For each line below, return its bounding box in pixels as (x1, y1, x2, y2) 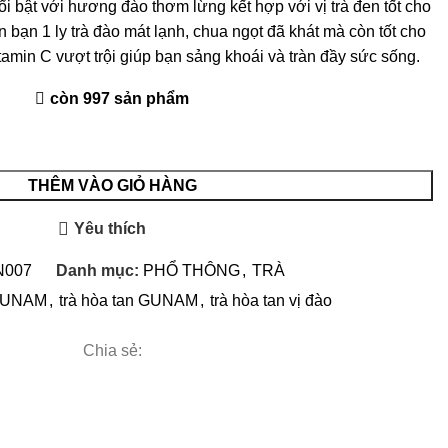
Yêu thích (74, 220, 147, 238)
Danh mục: (55, 261, 139, 279)
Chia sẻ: (82, 341, 142, 359)
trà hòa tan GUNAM (59, 291, 198, 309)
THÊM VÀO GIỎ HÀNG (27, 176, 197, 194)
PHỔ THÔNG (142, 261, 240, 279)
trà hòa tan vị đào (210, 291, 332, 309)
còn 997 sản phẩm (50, 89, 189, 107)
